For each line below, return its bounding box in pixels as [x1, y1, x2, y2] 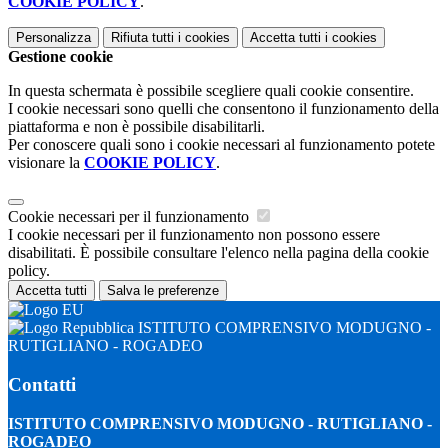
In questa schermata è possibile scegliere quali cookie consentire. [8, 82, 414, 100]
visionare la [8, 154, 84, 172]
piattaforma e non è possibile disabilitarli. [8, 118, 265, 136]
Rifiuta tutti [111, 30, 174, 46]
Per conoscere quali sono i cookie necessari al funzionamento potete [8, 136, 435, 154]
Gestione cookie [8, 48, 113, 66]
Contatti [8, 373, 76, 395]
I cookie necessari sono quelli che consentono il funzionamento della [8, 100, 439, 118]
